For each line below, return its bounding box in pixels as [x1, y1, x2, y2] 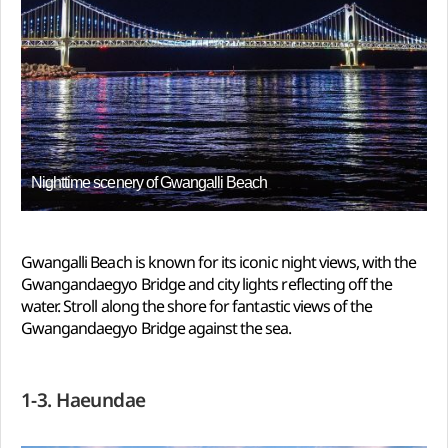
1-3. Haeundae [21, 387, 146, 414]
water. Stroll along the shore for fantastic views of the [21, 295, 373, 318]
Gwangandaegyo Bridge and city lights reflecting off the [21, 273, 393, 296]
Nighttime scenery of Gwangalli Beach [31, 174, 268, 192]
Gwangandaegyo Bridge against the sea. [21, 317, 292, 340]
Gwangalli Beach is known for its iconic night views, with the [21, 251, 417, 274]
